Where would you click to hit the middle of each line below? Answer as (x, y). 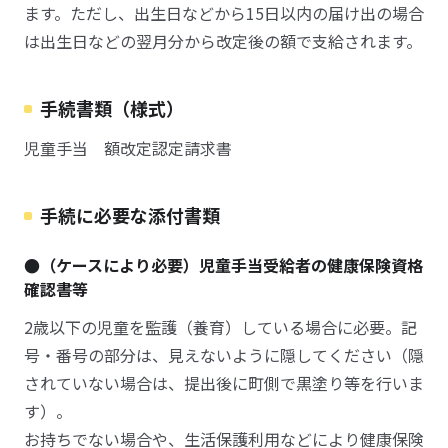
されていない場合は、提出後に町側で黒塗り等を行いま (224, 383)
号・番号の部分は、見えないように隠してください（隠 (224, 355)
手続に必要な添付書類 (130, 215)
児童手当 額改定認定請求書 (128, 148)
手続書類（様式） (112, 108)
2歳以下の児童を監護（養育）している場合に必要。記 (220, 327)
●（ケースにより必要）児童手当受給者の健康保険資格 (223, 265)
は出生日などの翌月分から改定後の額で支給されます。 (223, 41)
